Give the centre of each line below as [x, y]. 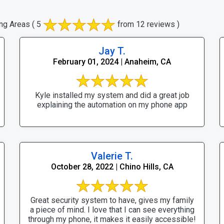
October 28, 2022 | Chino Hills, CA [112, 166]
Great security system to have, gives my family [112, 200]
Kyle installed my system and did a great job [112, 95]
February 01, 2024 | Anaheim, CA [112, 61]
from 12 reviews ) [147, 24]
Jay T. [112, 51]
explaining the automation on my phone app [112, 104]
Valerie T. [112, 156]
